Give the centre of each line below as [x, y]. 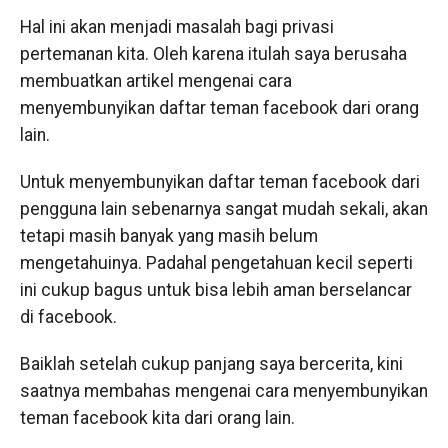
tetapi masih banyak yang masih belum [168, 236]
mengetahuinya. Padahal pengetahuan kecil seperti [216, 263]
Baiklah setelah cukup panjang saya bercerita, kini [211, 364]
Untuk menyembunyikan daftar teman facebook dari [219, 182]
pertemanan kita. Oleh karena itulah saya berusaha [213, 54]
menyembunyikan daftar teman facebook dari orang [219, 108]
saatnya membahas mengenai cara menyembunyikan [223, 391]
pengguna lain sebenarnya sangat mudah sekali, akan [223, 209]
